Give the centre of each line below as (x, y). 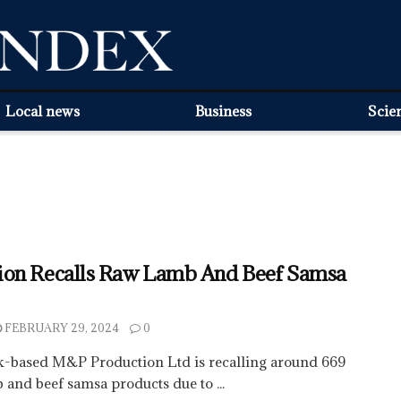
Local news (43, 111)
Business (224, 111)
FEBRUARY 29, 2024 (60, 328)
